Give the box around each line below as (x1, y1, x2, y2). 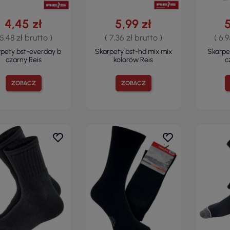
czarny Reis (5, 55, 42, 64)
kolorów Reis (113, 55, 154, 64)
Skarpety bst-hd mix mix (94, 47, 172, 56)
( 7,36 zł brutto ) (104, 32, 162, 43)
